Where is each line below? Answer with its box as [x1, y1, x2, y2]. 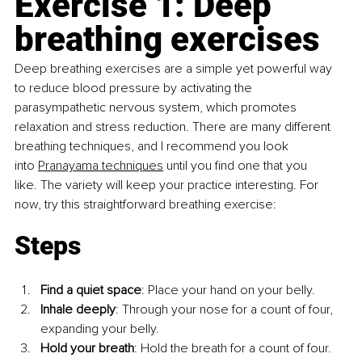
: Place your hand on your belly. [141, 282, 315, 299]
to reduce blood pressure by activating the [15, 80, 255, 97]
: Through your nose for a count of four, [116, 301, 336, 318]
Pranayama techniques [38, 158, 163, 175]
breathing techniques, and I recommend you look [15, 138, 292, 155]
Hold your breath [40, 340, 134, 357]
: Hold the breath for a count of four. [134, 340, 331, 357]
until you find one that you [163, 158, 310, 175]
